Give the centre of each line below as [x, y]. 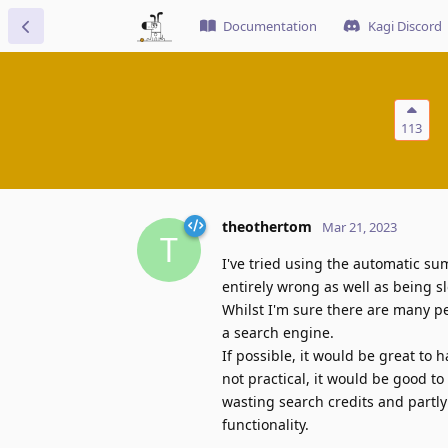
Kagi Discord [405, 26]
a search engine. [278, 332]
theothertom [267, 226]
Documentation [270, 26]
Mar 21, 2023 [359, 226]
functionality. [265, 424]
